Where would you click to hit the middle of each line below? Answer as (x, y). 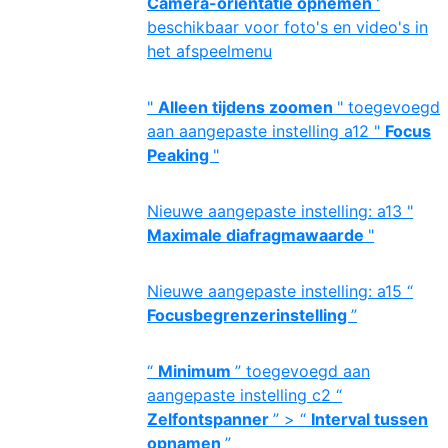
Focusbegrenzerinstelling (249, 315)
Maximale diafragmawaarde (257, 235)
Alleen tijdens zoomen (247, 107)
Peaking (180, 155)
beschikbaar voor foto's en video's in (287, 27)
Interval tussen (369, 419)
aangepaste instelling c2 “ (244, 395)
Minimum (196, 371)
